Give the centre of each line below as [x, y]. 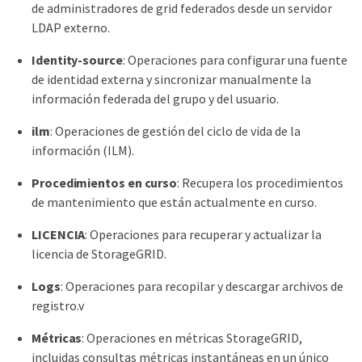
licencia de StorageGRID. [99, 253]
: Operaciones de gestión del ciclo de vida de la [175, 130]
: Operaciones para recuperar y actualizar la [204, 234]
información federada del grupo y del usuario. [155, 98]
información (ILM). [83, 150]
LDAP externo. [71, 27]
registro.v [58, 305]
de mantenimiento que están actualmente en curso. [174, 202]
